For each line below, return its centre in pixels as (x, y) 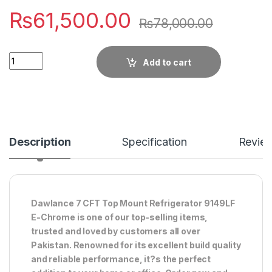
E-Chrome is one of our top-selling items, (120, 217)
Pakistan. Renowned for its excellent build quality (136, 245)
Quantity (27, 56)
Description (40, 141)
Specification (155, 141)
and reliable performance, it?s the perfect (121, 259)
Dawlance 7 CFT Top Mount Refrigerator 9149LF (133, 203)
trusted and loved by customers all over (116, 231)
